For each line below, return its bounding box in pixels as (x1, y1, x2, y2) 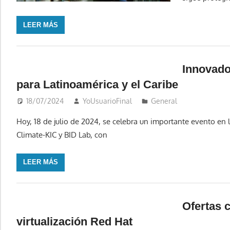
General (150, 97, 177, 106)
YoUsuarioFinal (82, 97, 132, 106)
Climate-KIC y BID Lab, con (16, 130, 107, 140)
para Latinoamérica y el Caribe (16, 78, 178, 91)
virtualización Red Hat (16, 215, 132, 228)
